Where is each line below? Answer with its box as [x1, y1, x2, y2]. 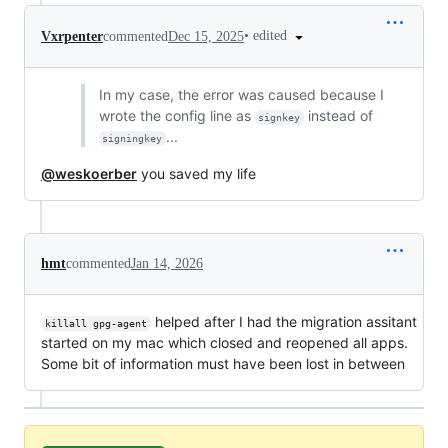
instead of [304, 107, 374, 125]
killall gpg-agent [44, 318, 147, 330]
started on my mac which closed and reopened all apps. [41, 334, 408, 352]
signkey [258, 112, 301, 124]
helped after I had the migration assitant [150, 313, 421, 331]
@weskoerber [41, 165, 137, 183]
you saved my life [137, 165, 256, 183]
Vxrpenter [41, 28, 103, 44]
